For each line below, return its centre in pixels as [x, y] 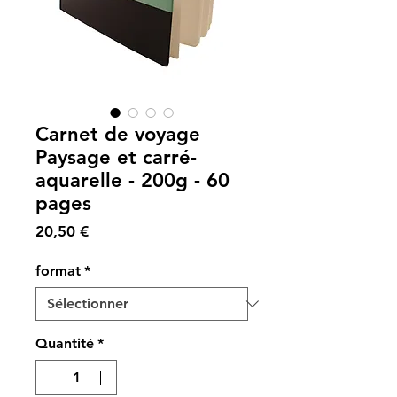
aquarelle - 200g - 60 [132, 180]
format [58, 271]
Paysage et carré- [116, 157]
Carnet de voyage [118, 134]
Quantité [65, 343]
